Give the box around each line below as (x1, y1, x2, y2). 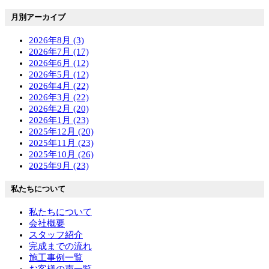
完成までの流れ (29, 241, 92, 252)
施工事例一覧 (29, 253, 83, 263)
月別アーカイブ (11, 13, 65, 22)
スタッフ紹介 (29, 230, 83, 240)
